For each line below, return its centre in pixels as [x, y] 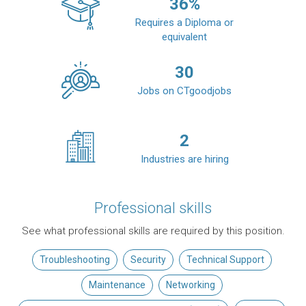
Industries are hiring [184, 159]
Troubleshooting [74, 260]
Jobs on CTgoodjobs [184, 91]
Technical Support [225, 260]
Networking [190, 285]
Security [148, 260]
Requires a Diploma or [184, 23]
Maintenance [117, 285]
